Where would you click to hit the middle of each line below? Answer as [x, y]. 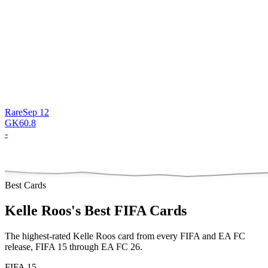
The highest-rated [39, 236]
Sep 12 [36, 112]
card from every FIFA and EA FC [180, 236]
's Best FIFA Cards [129, 210]
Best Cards [25, 185]
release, [20, 246]
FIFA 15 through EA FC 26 [88, 246]
